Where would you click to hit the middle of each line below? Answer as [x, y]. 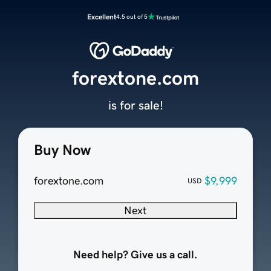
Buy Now [62, 150]
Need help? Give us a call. [135, 255]
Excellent [102, 17]
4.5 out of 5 [132, 17]
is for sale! [135, 106]
